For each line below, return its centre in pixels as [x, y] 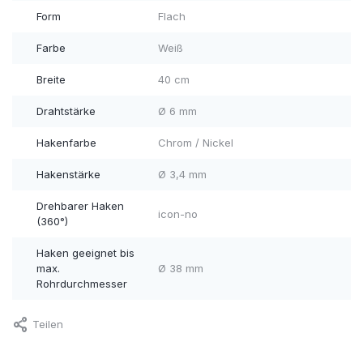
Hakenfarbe [66, 143]
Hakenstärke [68, 175]
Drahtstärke [66, 111]
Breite [51, 80]
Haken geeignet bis [85, 253]
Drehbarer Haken [80, 206]
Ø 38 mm [180, 269]
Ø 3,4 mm [182, 175]
